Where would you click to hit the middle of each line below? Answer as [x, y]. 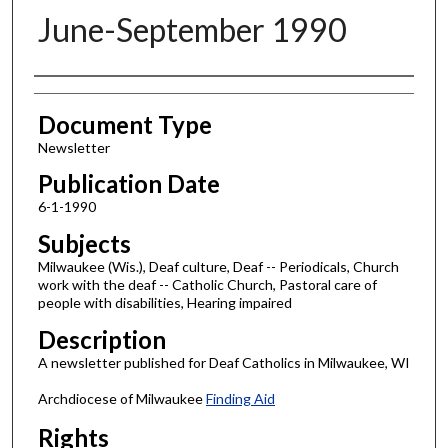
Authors [76, 95]
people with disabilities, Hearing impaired [164, 303]
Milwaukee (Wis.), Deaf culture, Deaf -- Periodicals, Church [218, 267]
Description [101, 339]
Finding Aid [240, 399]
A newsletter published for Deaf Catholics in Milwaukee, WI [223, 362]
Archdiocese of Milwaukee [121, 399]
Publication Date [128, 184]
